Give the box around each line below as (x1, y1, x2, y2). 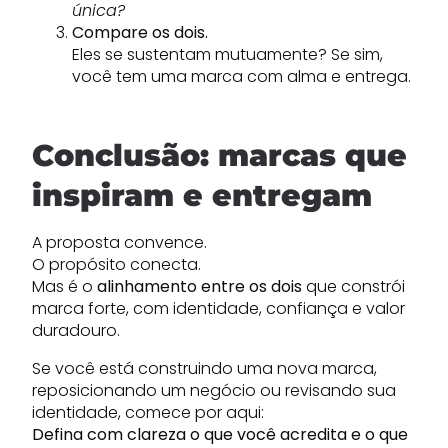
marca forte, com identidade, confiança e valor (32, 297, 405, 320)
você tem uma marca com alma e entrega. (72, 65, 411, 88)
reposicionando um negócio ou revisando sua (32, 379, 396, 402)
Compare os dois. (72, 21, 208, 44)
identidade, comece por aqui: (32, 401, 264, 424)
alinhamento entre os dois (97, 275, 302, 298)
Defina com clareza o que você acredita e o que (32, 423, 408, 446)
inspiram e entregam (32, 177, 372, 214)
